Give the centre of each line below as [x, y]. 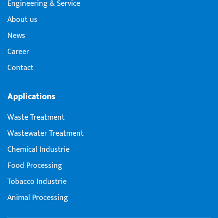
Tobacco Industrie [37, 182]
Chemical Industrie [38, 150]
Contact [20, 68]
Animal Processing [38, 198]
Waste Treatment [36, 118]
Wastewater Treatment [45, 134]
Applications [31, 97]
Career [18, 52]
